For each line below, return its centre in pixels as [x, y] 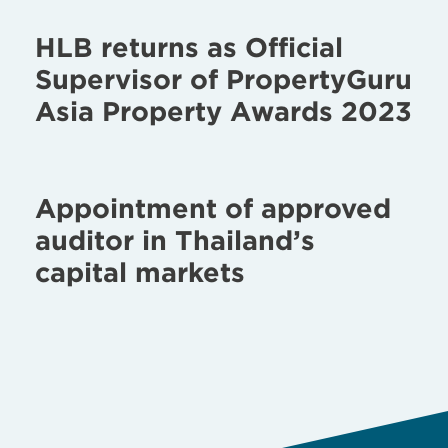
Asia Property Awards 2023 [223, 110]
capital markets [140, 271]
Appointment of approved [213, 207]
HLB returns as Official [189, 46]
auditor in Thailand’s [175, 239]
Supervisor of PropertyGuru [223, 78]
